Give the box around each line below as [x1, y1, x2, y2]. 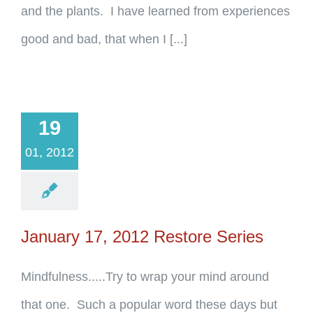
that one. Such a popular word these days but [21, 298, 277, 312]
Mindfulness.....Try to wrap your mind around [21, 270, 269, 284]
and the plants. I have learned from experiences [21, 4, 290, 18]
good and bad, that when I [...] [21, 32, 187, 46]
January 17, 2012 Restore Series [21, 227, 263, 246]
